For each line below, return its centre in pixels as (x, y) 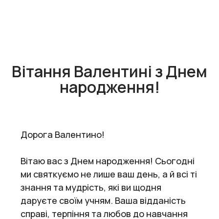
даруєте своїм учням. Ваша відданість (103, 200)
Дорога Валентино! (63, 134)
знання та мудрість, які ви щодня (91, 187)
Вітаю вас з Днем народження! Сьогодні (108, 161)
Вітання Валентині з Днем (109, 71)
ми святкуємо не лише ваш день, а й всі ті (109, 174)
